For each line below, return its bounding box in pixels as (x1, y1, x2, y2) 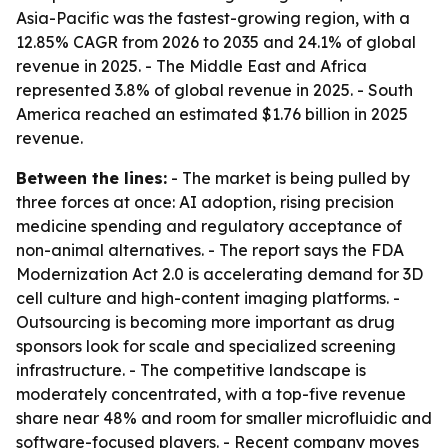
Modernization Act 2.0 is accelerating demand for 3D (16, 264, 423, 284)
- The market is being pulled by (167, 168, 410, 188)
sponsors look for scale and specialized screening (16, 336, 396, 356)
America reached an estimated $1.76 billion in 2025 (16, 104, 408, 124)
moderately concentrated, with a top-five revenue (16, 384, 406, 404)
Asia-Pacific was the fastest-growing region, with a (16, 8, 410, 28)
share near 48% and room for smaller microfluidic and (16, 408, 432, 428)
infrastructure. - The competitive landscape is (16, 360, 366, 380)
